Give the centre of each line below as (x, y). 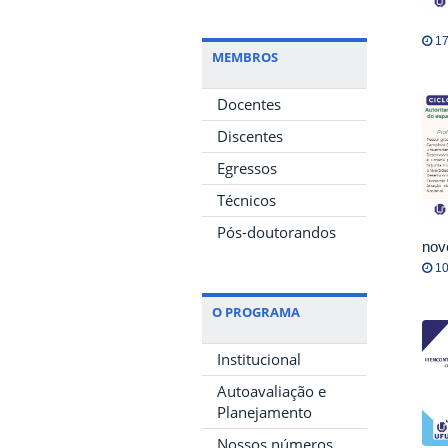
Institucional (259, 358)
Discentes (250, 135)
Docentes (249, 103)
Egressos (247, 167)
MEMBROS (245, 56)
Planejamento (264, 411)
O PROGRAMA (256, 311)
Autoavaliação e (271, 390)
